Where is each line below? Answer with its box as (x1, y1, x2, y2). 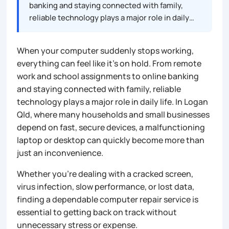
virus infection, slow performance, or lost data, (17, 180, 195, 192)
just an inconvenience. (17, 147, 104, 158)
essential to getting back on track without (17, 206, 177, 218)
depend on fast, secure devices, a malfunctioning (17, 121, 205, 133)
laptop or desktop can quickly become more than (17, 134, 205, 146)
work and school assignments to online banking (17, 70, 199, 82)
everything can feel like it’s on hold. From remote (17, 57, 202, 69)
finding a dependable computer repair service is (17, 193, 199, 205)
